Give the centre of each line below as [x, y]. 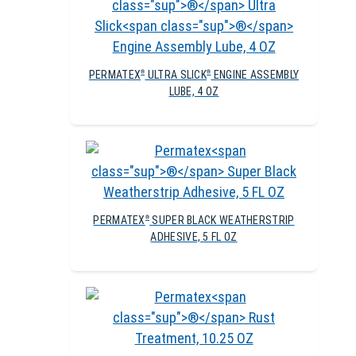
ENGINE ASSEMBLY [255, 74]
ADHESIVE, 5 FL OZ [194, 236]
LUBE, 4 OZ [194, 91]
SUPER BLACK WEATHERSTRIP [222, 220]
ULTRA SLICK [176, 74]
